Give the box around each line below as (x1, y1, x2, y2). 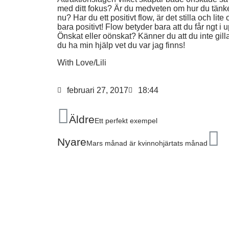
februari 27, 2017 (67, 86, 128, 95)
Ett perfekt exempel (95, 117, 157, 125)
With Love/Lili (57, 58, 106, 67)
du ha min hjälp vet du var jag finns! (57, 41, 185, 50)
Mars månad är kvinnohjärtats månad (86, 139, 208, 147)
